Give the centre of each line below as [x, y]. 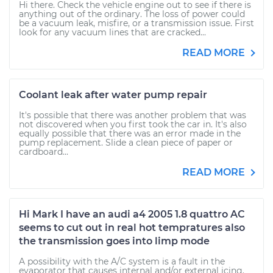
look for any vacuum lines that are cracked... [112, 32]
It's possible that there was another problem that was [133, 115]
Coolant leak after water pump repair [113, 95]
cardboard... [44, 152]
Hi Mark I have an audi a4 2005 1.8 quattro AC [132, 214]
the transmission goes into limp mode [114, 241]
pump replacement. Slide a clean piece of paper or [126, 143]
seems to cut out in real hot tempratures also [132, 228]
